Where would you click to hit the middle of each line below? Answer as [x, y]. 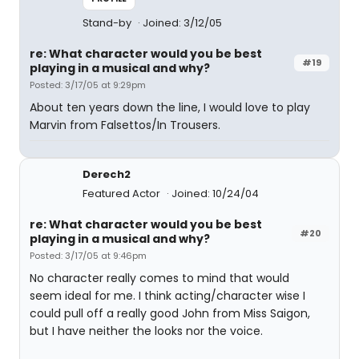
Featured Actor [123, 194]
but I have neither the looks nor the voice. [146, 331]
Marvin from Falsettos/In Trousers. [125, 125]
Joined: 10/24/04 [215, 194]
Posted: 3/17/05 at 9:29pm [88, 85]
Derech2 [107, 174]
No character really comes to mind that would [159, 278]
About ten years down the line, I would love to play [170, 107]
